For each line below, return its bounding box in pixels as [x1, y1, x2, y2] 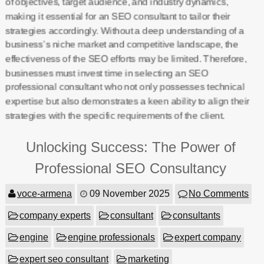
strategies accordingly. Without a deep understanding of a [5, 25, 244, 35]
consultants [172, 210, 220, 220]
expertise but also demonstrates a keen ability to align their [5, 96, 249, 106]
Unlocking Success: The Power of [25, 139, 236, 155]
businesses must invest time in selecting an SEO [5, 68, 208, 78]
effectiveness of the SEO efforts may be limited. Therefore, [5, 54, 246, 64]
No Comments [188, 189, 249, 199]
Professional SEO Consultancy [35, 160, 227, 176]
